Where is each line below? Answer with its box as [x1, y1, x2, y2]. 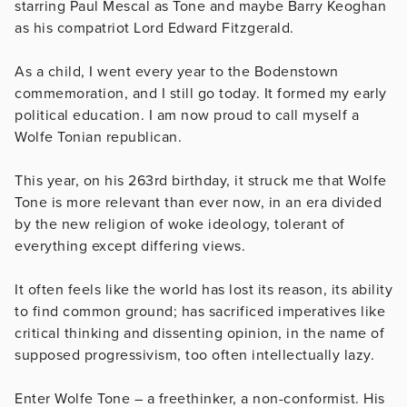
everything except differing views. [15, 236, 250, 255]
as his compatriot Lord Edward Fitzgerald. [15, 18, 294, 37]
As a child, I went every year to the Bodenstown [15, 62, 339, 81]
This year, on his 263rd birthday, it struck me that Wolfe [15, 171, 387, 190]
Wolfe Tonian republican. [15, 127, 182, 146]
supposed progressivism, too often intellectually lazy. [15, 345, 379, 364]
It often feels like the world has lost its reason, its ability [15, 280, 392, 299]
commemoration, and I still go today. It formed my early [15, 84, 387, 103]
